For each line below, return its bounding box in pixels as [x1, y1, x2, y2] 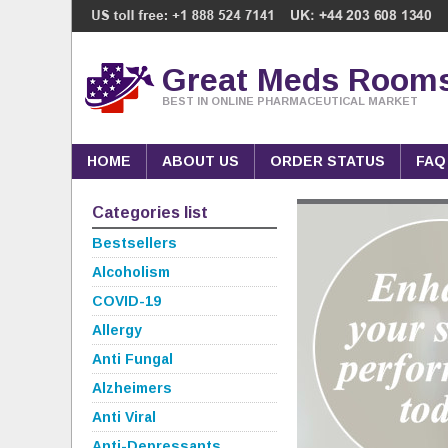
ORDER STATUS [270, 153, 385, 169]
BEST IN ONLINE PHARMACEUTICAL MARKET [162, 95, 418, 107]
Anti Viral [92, 409, 156, 425]
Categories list [92, 204, 208, 221]
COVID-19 [92, 293, 161, 309]
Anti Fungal [92, 351, 173, 367]
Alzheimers [92, 380, 172, 396]
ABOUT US [162, 153, 239, 169]
